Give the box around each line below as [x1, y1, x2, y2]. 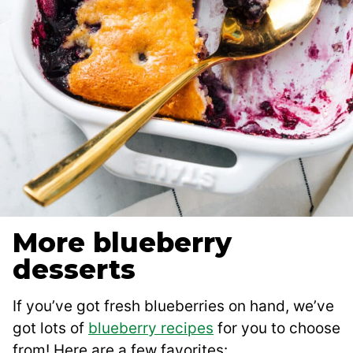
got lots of [13, 318, 88, 337]
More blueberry [13, 225, 232, 259]
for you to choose [214, 318, 340, 337]
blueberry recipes [88, 318, 214, 337]
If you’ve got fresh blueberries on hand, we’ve [13, 296, 334, 315]
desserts [13, 252, 136, 286]
